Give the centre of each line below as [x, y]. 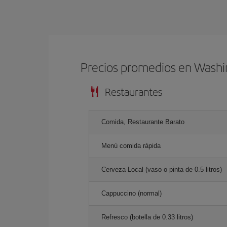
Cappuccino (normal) [131, 193]
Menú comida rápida [131, 145]
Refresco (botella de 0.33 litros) [147, 217]
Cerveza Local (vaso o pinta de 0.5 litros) [162, 169]
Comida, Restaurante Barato [143, 122]
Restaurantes [134, 91]
